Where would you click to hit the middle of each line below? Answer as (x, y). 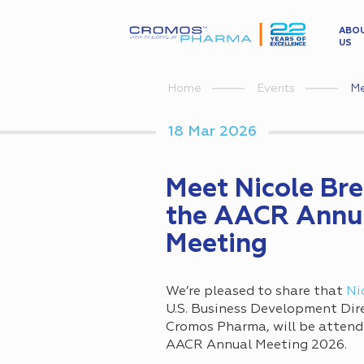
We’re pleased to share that (256, 292)
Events (276, 89)
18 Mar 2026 (212, 132)
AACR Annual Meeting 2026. (256, 346)
